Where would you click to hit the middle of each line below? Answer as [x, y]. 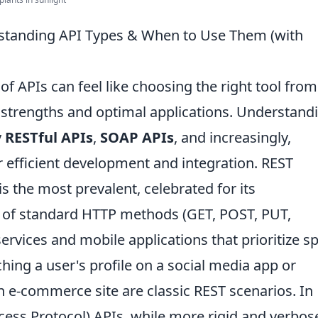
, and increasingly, [232, 137]
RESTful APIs [49, 137]
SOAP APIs [137, 137]
